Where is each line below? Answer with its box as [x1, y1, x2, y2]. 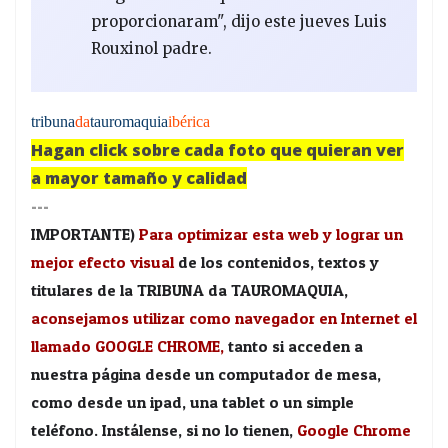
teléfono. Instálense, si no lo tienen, [31, 419, 297, 440]
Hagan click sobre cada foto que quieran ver [31, 138, 404, 161]
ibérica [168, 112, 210, 130]
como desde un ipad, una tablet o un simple [31, 391, 354, 412]
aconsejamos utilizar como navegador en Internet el [31, 307, 417, 328]
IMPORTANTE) [31, 223, 139, 244]
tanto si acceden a [228, 335, 363, 356]
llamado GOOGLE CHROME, [31, 335, 228, 356]
